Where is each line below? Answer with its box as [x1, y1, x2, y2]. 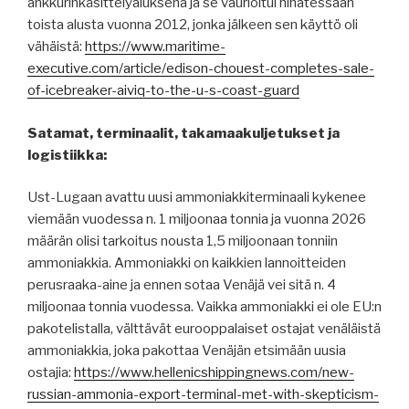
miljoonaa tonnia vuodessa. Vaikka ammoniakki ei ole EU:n [27, 299, 382, 316]
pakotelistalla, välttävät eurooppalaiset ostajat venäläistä [27, 320, 381, 338]
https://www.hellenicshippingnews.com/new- [74, 364, 354, 382]
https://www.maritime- [85, 38, 225, 56]
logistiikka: [27, 146, 107, 163]
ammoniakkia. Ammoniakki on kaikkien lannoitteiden [27, 255, 346, 272]
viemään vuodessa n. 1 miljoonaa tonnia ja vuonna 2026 [27, 211, 366, 228]
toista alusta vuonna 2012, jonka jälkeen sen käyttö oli [27, 16, 358, 34]
